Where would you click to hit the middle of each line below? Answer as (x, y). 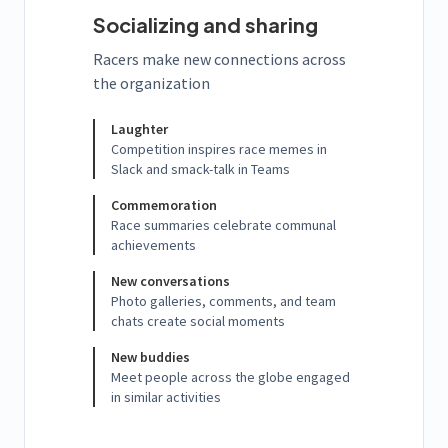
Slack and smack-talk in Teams (200, 169)
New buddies (150, 357)
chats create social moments (198, 321)
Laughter (139, 129)
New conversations (170, 281)
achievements (153, 245)
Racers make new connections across (219, 59)
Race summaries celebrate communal (223, 225)
